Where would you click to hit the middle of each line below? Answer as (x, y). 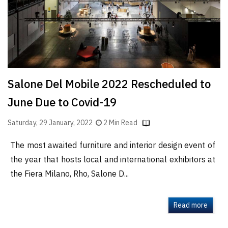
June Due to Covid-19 (62, 103)
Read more (191, 205)
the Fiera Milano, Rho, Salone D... (69, 174)
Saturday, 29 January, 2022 (52, 123)
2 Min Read (120, 123)
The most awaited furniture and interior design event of (113, 146)
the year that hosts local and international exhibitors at (113, 160)
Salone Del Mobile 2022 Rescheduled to (109, 84)
